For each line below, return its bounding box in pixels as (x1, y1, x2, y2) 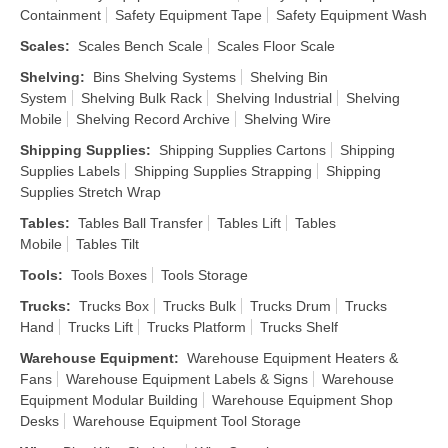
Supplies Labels (20, 163, 120, 179)
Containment (20, 7, 101, 23)
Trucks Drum (250, 298, 331, 314)
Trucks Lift (68, 319, 133, 335)
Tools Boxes (71, 267, 147, 283)
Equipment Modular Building (20, 392, 198, 408)
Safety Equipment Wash (276, 7, 427, 23)
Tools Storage (161, 267, 248, 283)
